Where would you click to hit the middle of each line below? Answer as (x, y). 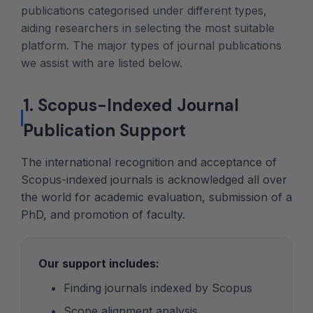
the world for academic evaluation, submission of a (156, 197)
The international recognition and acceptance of (149, 162)
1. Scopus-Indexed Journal (131, 105)
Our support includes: (99, 264)
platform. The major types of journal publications (151, 46)
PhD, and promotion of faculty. (103, 215)
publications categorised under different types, (144, 11)
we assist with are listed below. (102, 63)
